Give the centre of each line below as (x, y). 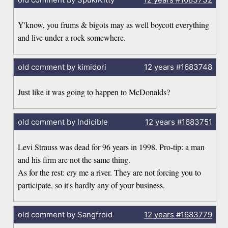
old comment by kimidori (62, 67)
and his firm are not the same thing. (74, 159)
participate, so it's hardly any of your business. (92, 185)
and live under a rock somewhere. (72, 37)
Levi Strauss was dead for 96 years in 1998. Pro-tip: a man (111, 147)
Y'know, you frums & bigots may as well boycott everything (114, 24)
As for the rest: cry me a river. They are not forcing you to (110, 172)
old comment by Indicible (63, 122)
